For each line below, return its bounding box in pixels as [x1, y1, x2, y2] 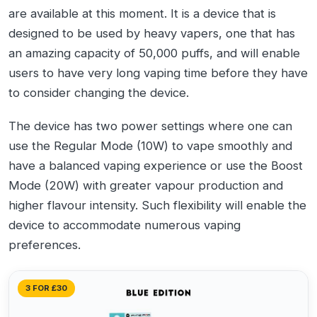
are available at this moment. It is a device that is [8, 6, 276, 21]
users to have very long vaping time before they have [8, 65, 308, 80]
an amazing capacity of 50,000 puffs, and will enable [8, 45, 300, 60]
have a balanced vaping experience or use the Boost [8, 158, 303, 173]
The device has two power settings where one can [8, 118, 292, 133]
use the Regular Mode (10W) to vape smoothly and [8, 138, 292, 153]
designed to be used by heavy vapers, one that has [8, 25, 295, 40]
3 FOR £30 [25, 282, 67, 293]
